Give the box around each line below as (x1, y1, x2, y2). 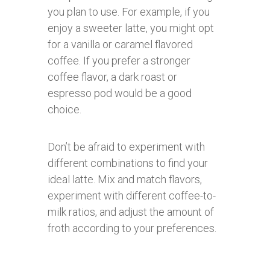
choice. (48, 102, 81, 116)
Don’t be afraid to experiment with (48, 140, 205, 153)
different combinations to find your (48, 156, 208, 169)
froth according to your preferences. (48, 221, 216, 234)
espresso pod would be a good (48, 86, 192, 99)
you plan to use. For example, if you (48, 5, 210, 18)
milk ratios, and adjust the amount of (48, 205, 214, 218)
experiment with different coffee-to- (48, 189, 216, 202)
